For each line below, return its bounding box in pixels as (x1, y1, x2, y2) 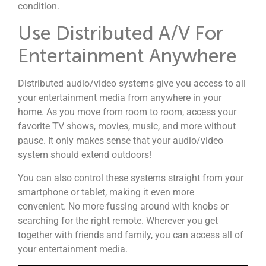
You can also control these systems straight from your (18, 172, 243, 183)
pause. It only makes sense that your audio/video (18, 135, 223, 147)
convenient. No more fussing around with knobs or (18, 200, 229, 212)
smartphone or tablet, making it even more (18, 186, 194, 198)
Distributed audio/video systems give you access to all (18, 78, 246, 90)
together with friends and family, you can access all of (18, 229, 243, 240)
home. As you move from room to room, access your (18, 106, 236, 118)
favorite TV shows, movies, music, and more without (18, 121, 236, 132)
